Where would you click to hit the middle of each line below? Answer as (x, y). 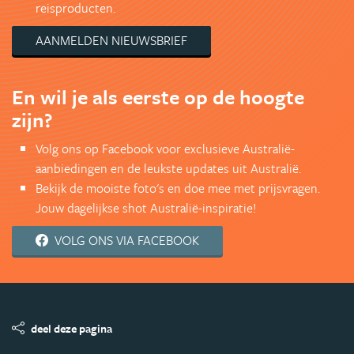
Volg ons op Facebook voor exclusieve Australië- (165, 148)
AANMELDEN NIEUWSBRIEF (111, 40)
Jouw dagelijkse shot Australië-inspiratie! (146, 207)
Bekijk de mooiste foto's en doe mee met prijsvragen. (178, 188)
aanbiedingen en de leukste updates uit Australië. (168, 168)
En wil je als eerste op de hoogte (158, 96)
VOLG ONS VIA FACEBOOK (127, 240)
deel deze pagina (72, 328)
